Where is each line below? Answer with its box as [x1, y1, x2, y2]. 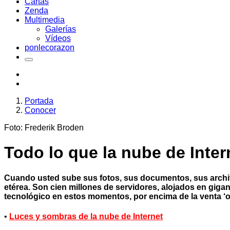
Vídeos [45, 34, 71, 43]
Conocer [25, 106, 56, 114]
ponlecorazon [25, 43, 74, 52]
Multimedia [25, 15, 65, 24]
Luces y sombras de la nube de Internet [9, 212, 163, 221]
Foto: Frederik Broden [4, 123, 84, 132]
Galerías [45, 25, 76, 33]
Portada [25, 97, 53, 105]
